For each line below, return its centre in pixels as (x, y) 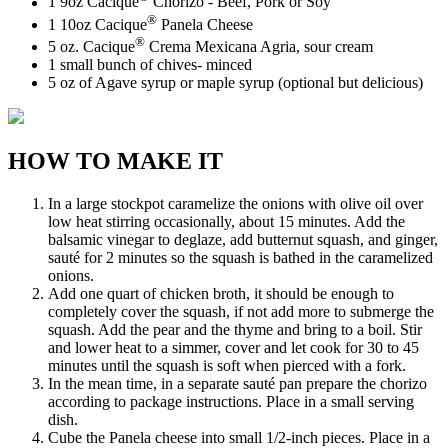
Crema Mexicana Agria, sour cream (259, 47)
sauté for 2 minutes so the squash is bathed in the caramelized (240, 258)
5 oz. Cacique (91, 47)
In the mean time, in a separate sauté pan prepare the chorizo (237, 384)
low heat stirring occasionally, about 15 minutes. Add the (226, 222)
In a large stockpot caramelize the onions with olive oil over (235, 204)
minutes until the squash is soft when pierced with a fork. (227, 366)
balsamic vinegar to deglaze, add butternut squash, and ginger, (243, 240)
